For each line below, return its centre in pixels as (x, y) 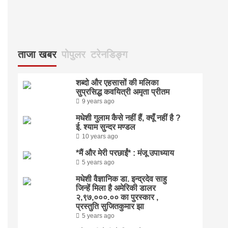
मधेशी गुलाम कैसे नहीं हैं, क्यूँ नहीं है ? (128, 118)
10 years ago (100, 136)
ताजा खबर (37, 54)
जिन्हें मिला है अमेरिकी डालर (116, 188)
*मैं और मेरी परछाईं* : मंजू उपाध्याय (125, 153)
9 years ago (98, 101)
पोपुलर (73, 54)
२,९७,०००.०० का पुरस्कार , (117, 197)
